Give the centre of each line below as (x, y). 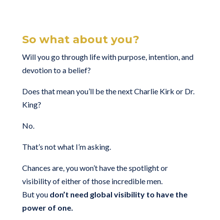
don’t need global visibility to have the (118, 194)
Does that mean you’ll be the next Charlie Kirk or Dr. (108, 91)
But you (36, 194)
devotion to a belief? (56, 70)
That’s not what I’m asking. (66, 146)
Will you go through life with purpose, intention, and (108, 56)
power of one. (47, 207)
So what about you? (81, 39)
